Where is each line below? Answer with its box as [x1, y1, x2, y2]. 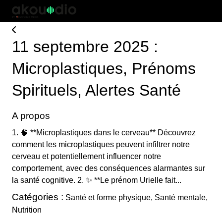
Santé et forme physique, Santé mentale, [63, 193, 208, 202]
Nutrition [12, 206, 42, 214]
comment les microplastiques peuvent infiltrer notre [12, 140, 190, 149]
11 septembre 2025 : [12, 38, 158, 55]
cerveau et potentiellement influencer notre [12, 152, 161, 161]
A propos [12, 111, 50, 121]
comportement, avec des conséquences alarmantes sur [12, 164, 205, 172]
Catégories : [12, 192, 63, 202]
